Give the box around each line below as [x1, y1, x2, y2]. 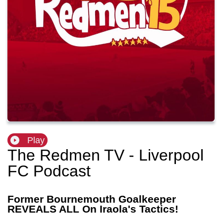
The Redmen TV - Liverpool [7, 146, 204, 165]
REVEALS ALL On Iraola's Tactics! [7, 203, 178, 215]
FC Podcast [7, 162, 91, 180]
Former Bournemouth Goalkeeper [7, 193, 176, 205]
